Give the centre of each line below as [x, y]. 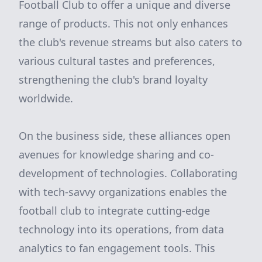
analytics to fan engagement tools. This [117, 248]
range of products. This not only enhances [123, 23]
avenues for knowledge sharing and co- [116, 154]
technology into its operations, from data [121, 229]
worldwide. [46, 98]
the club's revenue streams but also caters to [130, 42]
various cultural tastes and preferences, [117, 61]
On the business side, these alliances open [125, 136]
